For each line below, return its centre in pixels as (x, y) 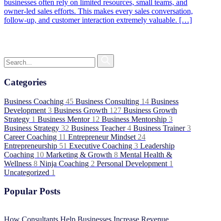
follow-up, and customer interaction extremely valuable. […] (98, 20)
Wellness (19, 163)
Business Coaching (35, 101)
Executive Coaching (102, 146)
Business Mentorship (135, 119)
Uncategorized (28, 172)
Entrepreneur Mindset (103, 137)
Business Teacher (99, 128)
